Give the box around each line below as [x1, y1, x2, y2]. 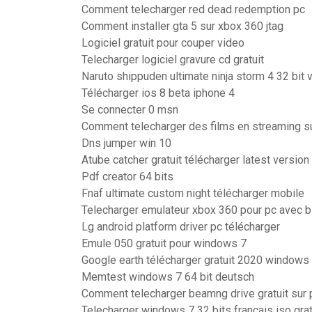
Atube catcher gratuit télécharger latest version [81, 153, 309, 166]
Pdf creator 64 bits [81, 170, 173, 183]
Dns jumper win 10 [81, 136, 171, 150]
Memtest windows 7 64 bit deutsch [81, 270, 254, 283]
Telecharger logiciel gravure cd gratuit [81, 53, 264, 66]
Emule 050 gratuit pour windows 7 [81, 237, 247, 250]
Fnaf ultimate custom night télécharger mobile [81, 187, 304, 200]
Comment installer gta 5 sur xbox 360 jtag [81, 19, 283, 33]
